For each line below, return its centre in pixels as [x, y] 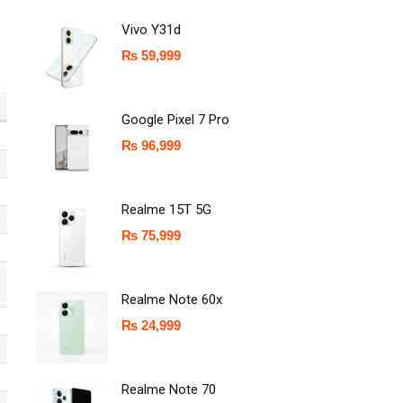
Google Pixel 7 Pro [175, 120]
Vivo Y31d [151, 30]
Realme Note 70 [169, 390]
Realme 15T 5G [166, 210]
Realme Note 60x [172, 300]
